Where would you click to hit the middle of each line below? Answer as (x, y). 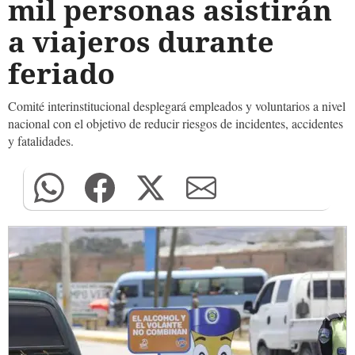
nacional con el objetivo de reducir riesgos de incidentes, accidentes (176, 123)
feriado (61, 73)
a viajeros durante (141, 42)
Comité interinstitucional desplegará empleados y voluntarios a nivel (177, 106)
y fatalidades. (41, 141)
